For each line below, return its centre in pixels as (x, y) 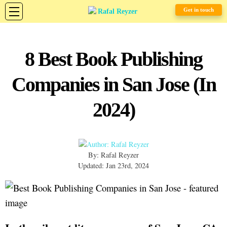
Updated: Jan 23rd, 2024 (113, 165)
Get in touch (199, 10)
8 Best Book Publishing (113, 59)
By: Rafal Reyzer (113, 155)
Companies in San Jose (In (113, 84)
